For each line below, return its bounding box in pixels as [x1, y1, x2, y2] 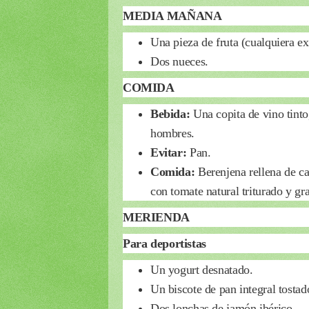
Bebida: [150, 106, 193, 121]
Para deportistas [123, 236, 206, 250]
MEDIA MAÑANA [123, 8, 222, 23]
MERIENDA [123, 210, 190, 224]
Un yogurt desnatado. [150, 262, 253, 277]
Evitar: [150, 145, 190, 159]
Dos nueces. [150, 54, 208, 68]
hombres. [150, 126, 195, 140]
